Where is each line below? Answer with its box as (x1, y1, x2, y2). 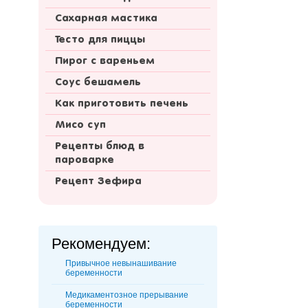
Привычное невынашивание (65, 258, 177, 269)
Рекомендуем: (52, 235, 151, 253)
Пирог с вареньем (55, 56, 155, 67)
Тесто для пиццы (55, 35, 145, 45)
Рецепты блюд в (55, 142, 144, 152)
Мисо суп (55, 120, 106, 131)
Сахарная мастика (55, 14, 157, 24)
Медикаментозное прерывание (65, 290, 188, 300)
